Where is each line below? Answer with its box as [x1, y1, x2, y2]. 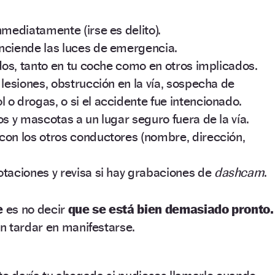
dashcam [214, 164, 265, 180]
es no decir [6, 201, 68, 217]
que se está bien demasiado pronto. [68, 201, 274, 217]
